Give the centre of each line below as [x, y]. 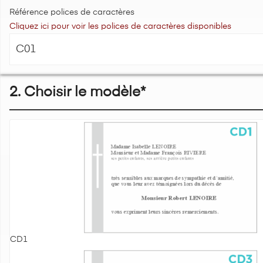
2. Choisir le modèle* [77, 92]
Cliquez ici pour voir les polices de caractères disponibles [120, 26]
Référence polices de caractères [72, 12]
